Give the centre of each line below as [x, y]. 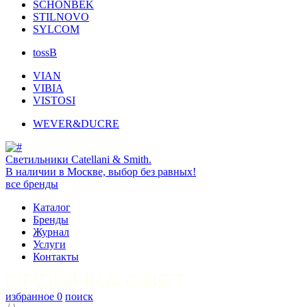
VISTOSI [54, 100]
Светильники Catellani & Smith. [78, 159]
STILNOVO [61, 17]
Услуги [49, 244]
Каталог [52, 207]
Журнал [51, 232]
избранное [31, 296]
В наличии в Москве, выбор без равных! [101, 172]
